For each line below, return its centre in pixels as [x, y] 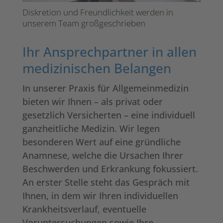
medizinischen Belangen [97, 68]
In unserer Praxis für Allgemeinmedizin [105, 88]
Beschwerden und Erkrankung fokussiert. [110, 168]
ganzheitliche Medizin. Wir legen [91, 128]
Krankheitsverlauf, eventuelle [84, 209]
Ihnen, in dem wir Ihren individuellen [100, 195]
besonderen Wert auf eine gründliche [101, 142]
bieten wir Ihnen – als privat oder [92, 101]
